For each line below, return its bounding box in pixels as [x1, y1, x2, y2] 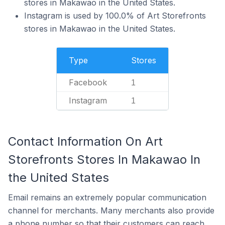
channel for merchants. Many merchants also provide [8, 205, 214, 215]
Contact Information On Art [8, 134, 163, 149]
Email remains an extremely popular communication [8, 192, 206, 202]
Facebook [69, 77, 107, 87]
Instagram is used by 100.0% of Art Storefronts [24, 11, 206, 21]
